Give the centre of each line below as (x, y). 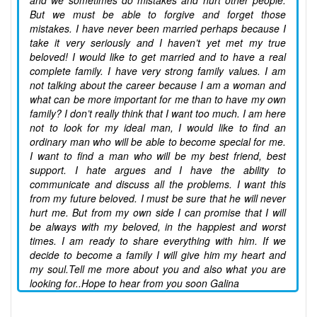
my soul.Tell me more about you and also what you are (158, 269)
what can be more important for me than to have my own (158, 99)
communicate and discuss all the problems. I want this (158, 184)
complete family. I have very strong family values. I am (158, 71)
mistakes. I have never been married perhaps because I (158, 29)
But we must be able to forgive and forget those (158, 15)
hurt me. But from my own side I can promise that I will (158, 213)
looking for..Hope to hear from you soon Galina (134, 283)
